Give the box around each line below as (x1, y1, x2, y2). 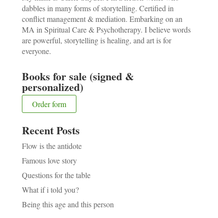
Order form (32, 98, 66, 109)
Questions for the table (21, 169, 91, 180)
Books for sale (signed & (21, 68, 134, 84)
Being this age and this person (21, 199, 114, 209)
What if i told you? (21, 184, 79, 195)
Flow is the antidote (21, 140, 82, 151)
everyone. (21, 45, 51, 56)
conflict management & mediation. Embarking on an (21, 13, 182, 24)
